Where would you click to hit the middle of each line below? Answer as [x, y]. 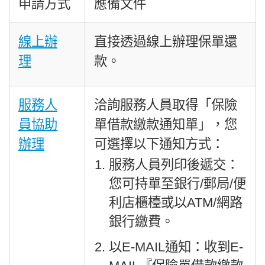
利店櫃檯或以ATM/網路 [175, 203]
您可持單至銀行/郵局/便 [177, 184]
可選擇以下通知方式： [159, 144]
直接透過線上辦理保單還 [166, 42]
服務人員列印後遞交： [174, 165]
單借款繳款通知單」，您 [166, 125]
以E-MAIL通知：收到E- [176, 247]
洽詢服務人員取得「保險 [166, 105]
